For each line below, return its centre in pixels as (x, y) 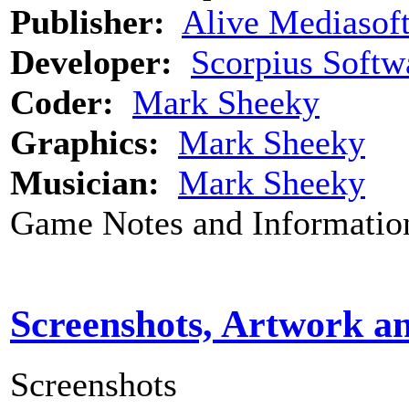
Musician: (85, 182)
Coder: (62, 102)
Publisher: (88, 21)
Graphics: (85, 142)
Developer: (91, 62)
